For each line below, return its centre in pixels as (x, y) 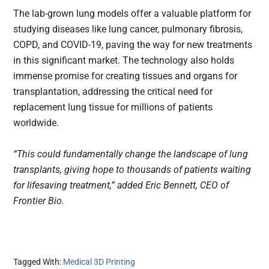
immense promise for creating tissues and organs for (125, 76)
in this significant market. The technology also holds (124, 61)
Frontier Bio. (39, 201)
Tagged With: (38, 262)
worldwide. (36, 123)
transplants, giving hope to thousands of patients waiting (132, 170)
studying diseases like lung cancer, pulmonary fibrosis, (128, 29)
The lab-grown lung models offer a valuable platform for (132, 14)
